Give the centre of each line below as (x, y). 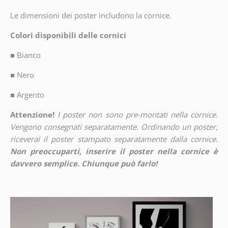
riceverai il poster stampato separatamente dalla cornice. (114, 139)
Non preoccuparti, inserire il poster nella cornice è (114, 151)
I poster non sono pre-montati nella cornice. (138, 115)
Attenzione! (32, 115)
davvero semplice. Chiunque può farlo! (83, 164)
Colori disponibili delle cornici (68, 35)
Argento (30, 95)
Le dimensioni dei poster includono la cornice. (91, 16)
